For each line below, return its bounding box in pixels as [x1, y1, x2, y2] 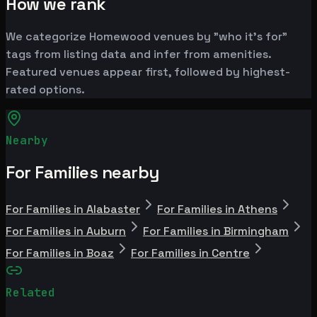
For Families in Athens [157, 201, 277, 217]
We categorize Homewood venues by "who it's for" [6, 28, 287, 44]
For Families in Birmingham [143, 223, 289, 238]
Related [6, 284, 55, 300]
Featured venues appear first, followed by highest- [6, 64, 290, 79]
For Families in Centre [131, 245, 250, 260]
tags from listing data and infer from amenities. [6, 46, 271, 62]
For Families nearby [6, 161, 159, 183]
